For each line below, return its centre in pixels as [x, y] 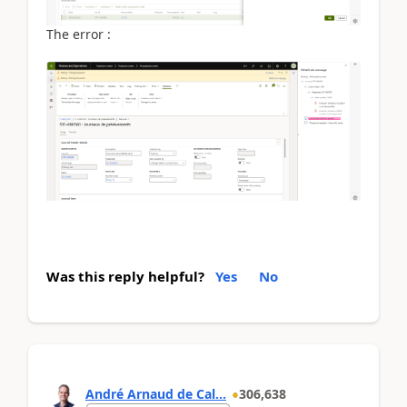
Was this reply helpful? [125, 276]
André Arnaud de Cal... [156, 393]
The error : [80, 34]
